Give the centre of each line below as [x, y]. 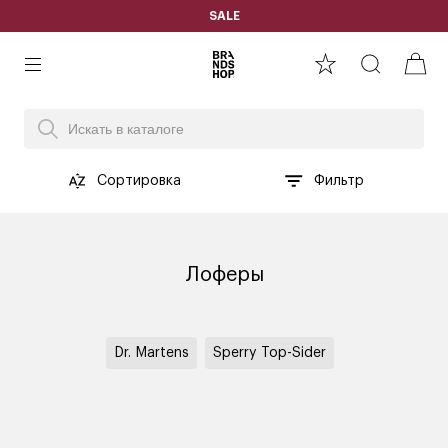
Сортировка [139, 180]
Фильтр [338, 181]
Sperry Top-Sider [269, 353]
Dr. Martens [151, 353]
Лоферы [224, 275]
